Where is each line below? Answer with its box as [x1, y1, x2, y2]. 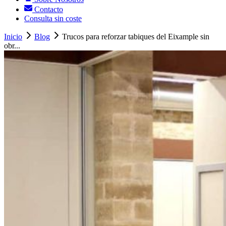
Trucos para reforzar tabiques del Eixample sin [62, 32, 209, 41]
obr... [4, 41, 20, 50]
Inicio [4, 32, 22, 41]
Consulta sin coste [24, 14, 82, 23]
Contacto [32, 5, 63, 14]
